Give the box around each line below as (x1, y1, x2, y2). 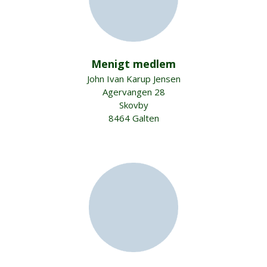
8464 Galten (108, 112, 159, 124)
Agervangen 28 (102, 86, 165, 98)
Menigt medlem (91, 57, 176, 71)
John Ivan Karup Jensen (86, 73, 181, 85)
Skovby (119, 99, 148, 111)
